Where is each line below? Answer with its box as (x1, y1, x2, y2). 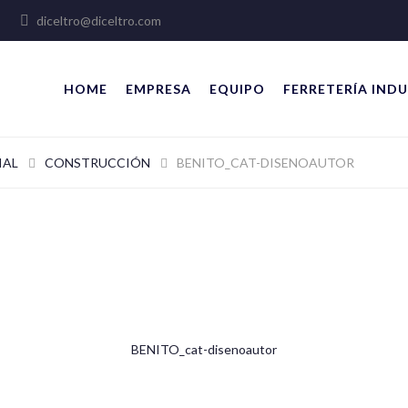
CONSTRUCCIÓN (45, 155, 150, 170)
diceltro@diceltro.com (34, 13, 161, 28)
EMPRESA (126, 81, 191, 97)
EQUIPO (209, 81, 265, 97)
